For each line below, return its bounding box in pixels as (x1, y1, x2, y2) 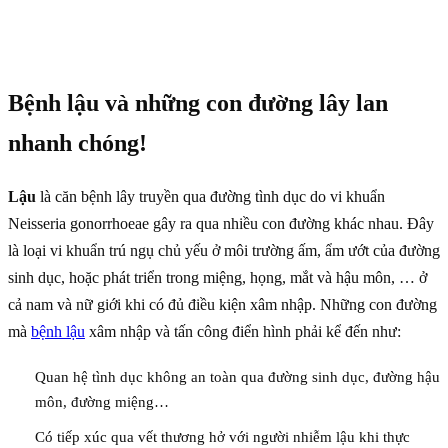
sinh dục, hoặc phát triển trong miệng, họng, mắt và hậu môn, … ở (8, 268, 427, 286)
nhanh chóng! (8, 129, 147, 156)
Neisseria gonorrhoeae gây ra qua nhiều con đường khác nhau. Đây (8, 214, 434, 232)
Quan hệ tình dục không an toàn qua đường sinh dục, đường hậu (35, 368, 440, 385)
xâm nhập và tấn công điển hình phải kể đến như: (85, 322, 401, 340)
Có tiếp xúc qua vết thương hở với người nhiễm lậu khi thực (35, 428, 410, 445)
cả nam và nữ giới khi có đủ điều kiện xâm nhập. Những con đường (8, 295, 437, 313)
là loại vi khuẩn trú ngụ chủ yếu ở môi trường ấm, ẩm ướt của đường (8, 241, 440, 259)
